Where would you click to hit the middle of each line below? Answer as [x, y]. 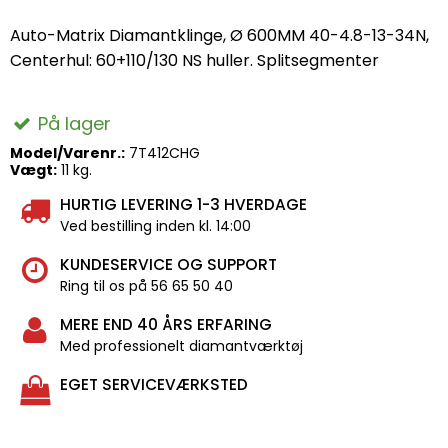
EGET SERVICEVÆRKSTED [154, 384]
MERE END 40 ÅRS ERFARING [166, 324]
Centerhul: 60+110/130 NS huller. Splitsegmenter [194, 60]
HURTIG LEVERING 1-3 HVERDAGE [183, 204]
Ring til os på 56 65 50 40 [146, 285]
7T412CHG [164, 152]
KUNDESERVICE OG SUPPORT [168, 264]
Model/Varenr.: [67, 152]
